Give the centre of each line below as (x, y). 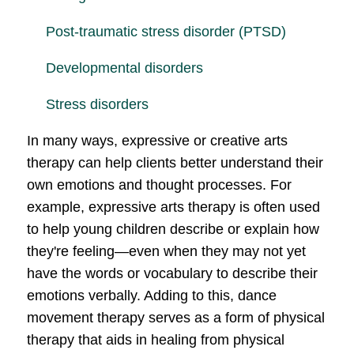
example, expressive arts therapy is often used (173, 207)
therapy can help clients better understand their (175, 163)
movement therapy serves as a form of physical (176, 318)
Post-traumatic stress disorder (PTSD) (166, 32)
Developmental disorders (124, 68)
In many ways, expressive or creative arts (157, 141)
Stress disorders (97, 105)
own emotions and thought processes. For (159, 185)
